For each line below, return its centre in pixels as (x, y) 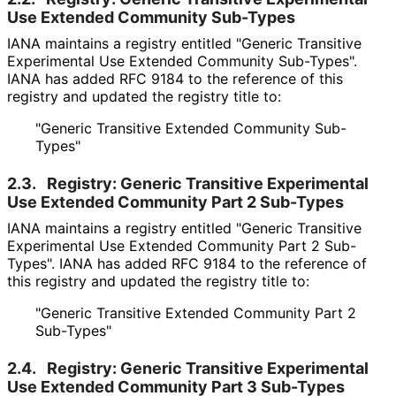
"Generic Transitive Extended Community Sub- (191, 128)
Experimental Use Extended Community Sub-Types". (182, 61)
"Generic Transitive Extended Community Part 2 (196, 312)
